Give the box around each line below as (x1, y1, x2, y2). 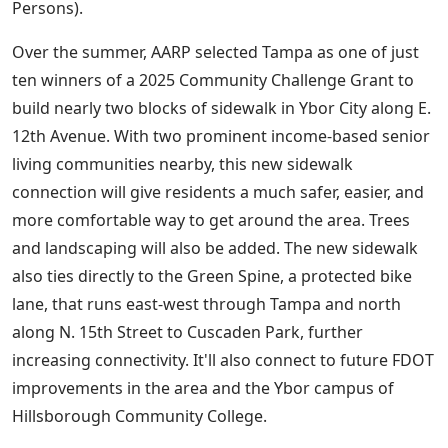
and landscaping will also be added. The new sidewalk (12, 237, 418, 260)
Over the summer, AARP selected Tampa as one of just (12, 41, 419, 64)
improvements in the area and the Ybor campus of (12, 377, 394, 400)
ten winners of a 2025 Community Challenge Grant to (12, 69, 414, 92)
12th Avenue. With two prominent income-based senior (12, 125, 430, 148)
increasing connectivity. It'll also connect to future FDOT (12, 349, 434, 372)
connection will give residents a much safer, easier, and (12, 181, 424, 204)
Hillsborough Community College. (12, 405, 267, 428)
